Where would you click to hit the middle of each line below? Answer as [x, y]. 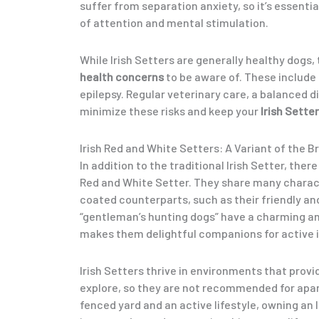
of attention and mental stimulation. [174, 23]
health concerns [122, 77]
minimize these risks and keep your [170, 111]
